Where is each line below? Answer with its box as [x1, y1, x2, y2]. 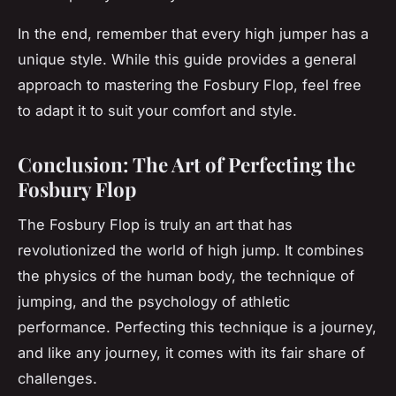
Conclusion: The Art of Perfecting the [18, 150, 355, 178]
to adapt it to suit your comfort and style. [18, 101, 297, 119]
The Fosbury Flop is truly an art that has [18, 216, 293, 234]
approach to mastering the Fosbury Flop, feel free [18, 75, 362, 94]
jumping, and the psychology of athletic [18, 293, 290, 311]
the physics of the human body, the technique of [18, 267, 354, 286]
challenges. [18, 369, 97, 388]
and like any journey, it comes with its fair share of [18, 344, 365, 362]
